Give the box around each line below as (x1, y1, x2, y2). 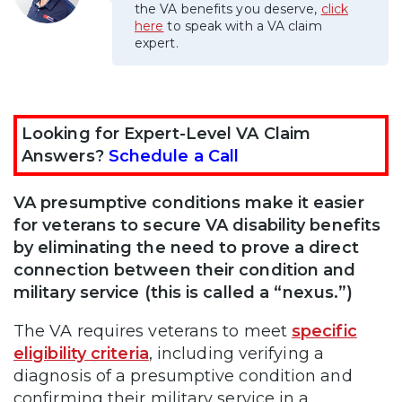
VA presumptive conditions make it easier (13, 192, 364, 213)
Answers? (22, 145, 109, 166)
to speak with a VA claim (163, 17, 322, 34)
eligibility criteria (13, 343, 149, 363)
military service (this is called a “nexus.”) (13, 282, 353, 302)
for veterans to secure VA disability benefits (13, 214, 381, 235)
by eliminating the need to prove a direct (13, 237, 359, 258)
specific (291, 320, 357, 341)
